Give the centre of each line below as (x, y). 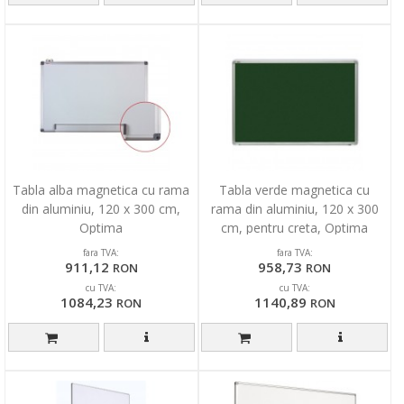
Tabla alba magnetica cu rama (101, 189)
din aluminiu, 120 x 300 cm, (101, 208)
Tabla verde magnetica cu (295, 189)
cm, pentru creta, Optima (295, 227)
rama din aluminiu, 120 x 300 (294, 208)
